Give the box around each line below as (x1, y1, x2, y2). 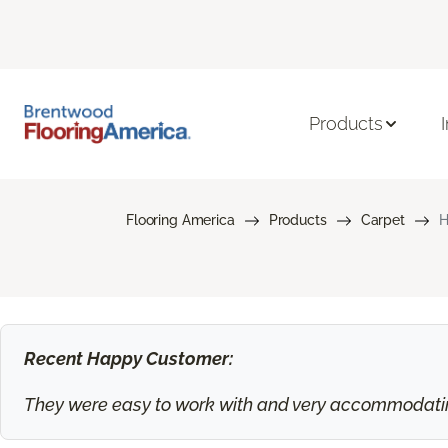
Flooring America (126, 211, 235, 228)
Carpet (360, 211, 405, 228)
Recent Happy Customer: (23, 348, 233, 370)
